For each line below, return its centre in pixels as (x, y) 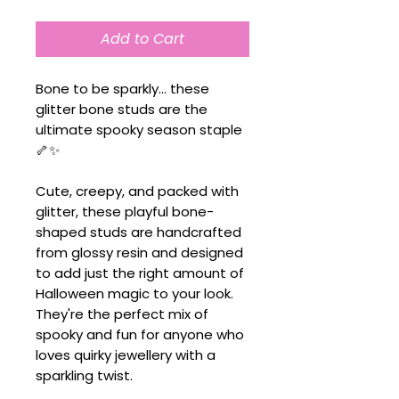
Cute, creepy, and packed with (137, 191)
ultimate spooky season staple (139, 130)
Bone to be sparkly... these (122, 89)
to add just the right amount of (140, 273)
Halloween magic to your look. (134, 293)
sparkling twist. (84, 375)
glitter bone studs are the (122, 109)
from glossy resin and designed (139, 252)
